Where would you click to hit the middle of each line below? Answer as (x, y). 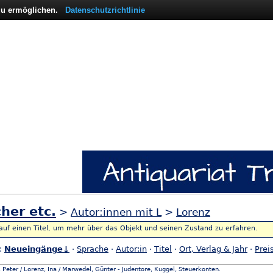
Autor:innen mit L (116, 212)
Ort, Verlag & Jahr (213, 249)
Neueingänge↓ (37, 249)
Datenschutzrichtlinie (105, 10)
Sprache (93, 249)
